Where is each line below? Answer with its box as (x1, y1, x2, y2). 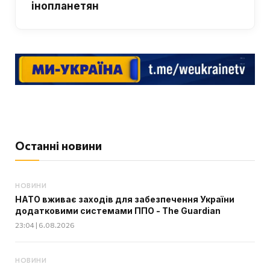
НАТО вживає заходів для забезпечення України (15, 193, 234, 204)
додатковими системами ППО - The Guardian (15, 205, 221, 216)
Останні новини (15, 138, 102, 152)
